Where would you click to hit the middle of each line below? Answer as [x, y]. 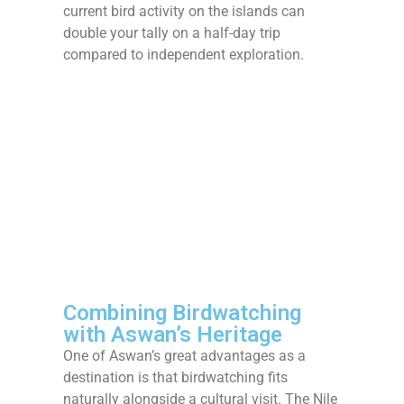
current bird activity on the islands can [184, 11]
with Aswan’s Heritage [173, 335]
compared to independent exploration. [184, 54]
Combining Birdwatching [182, 313]
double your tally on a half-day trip [172, 32]
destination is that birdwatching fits [175, 377]
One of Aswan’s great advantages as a [184, 356]
